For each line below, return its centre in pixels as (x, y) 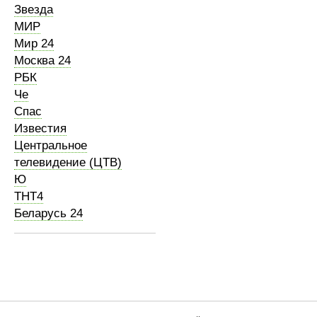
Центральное (51, 145)
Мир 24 (34, 44)
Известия (40, 128)
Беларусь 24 (48, 213)
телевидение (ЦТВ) (68, 162)
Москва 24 (42, 60)
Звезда (34, 10)
